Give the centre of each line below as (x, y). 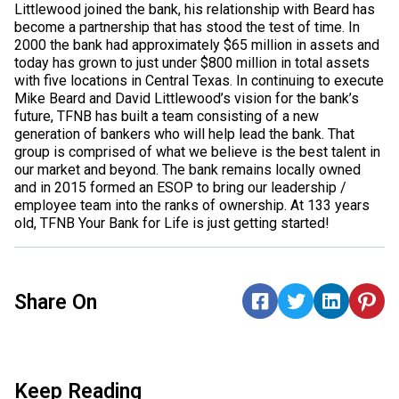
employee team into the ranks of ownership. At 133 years (192, 205)
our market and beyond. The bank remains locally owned (187, 169)
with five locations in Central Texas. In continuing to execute (199, 80)
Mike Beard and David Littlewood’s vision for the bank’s (187, 98)
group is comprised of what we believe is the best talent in (197, 151)
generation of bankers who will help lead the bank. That (184, 134)
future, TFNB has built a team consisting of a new (167, 116)
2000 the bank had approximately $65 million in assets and (197, 45)
